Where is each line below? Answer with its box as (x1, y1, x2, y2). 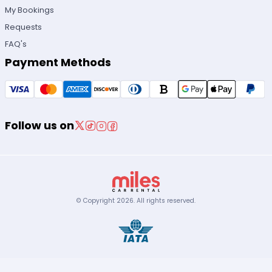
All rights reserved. (137, 196, 195, 206)
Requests (5, 21, 42, 33)
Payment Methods (5, 55, 112, 70)
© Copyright (76, 196, 117, 206)
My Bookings (5, 4, 55, 16)
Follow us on (5, 118, 75, 134)
